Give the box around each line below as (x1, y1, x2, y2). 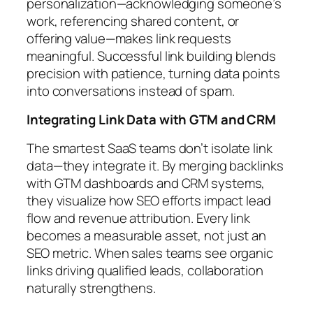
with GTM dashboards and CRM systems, (27, 173, 265, 192)
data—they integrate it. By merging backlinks (27, 156, 284, 175)
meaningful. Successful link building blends (27, 46, 276, 65)
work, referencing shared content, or (27, 11, 240, 30)
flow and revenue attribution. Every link (27, 208, 250, 227)
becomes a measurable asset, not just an (27, 226, 267, 245)
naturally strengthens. (27, 278, 156, 297)
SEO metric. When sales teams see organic (27, 243, 273, 262)
